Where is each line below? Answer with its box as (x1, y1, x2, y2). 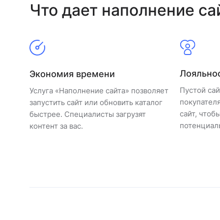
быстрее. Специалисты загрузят (29, 110, 146, 119)
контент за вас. (29, 121, 83, 131)
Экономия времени (29, 69, 115, 79)
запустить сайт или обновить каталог (29, 98, 163, 107)
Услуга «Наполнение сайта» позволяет (29, 86, 168, 95)
